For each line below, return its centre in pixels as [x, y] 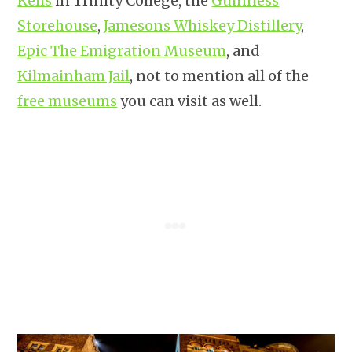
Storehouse [58, 26]
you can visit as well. [190, 101]
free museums [68, 101]
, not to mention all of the [220, 76]
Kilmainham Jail [74, 76]
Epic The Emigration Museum [122, 51]
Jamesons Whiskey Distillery [203, 26]
